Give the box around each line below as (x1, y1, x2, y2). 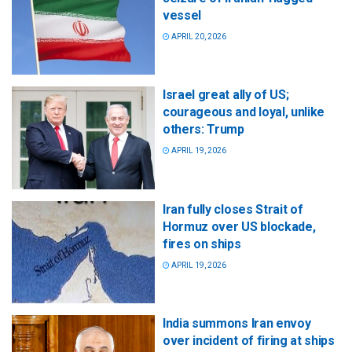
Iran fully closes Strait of (163, 201, 303, 217)
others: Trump (163, 122, 244, 137)
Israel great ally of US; (163, 87, 289, 103)
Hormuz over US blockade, (163, 218, 316, 234)
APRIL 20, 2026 (170, 32, 226, 42)
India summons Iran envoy (163, 315, 311, 331)
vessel (163, 8, 202, 24)
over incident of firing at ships (163, 332, 335, 348)
